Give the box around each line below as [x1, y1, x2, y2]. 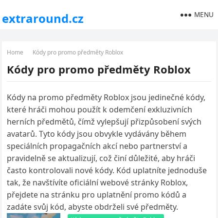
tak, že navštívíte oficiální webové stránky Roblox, [7, 177, 188, 188]
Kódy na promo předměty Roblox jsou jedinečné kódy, [7, 92, 206, 103]
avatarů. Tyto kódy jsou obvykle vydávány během [7, 128, 187, 139]
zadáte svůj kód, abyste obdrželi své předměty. [7, 201, 179, 212]
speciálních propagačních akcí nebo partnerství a [7, 141, 188, 151]
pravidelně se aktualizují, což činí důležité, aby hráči [7, 153, 196, 163]
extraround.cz [2, 10, 84, 26]
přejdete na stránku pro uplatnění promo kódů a [7, 189, 187, 200]
